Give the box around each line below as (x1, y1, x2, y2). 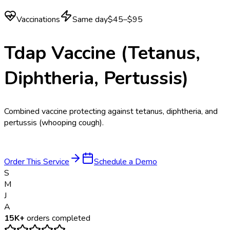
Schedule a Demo (94, 156, 157, 168)
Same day (72, 14, 108, 25)
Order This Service (4, 156, 69, 168)
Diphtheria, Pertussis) (4, 65, 188, 91)
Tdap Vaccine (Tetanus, (4, 40, 200, 66)
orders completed (25, 213, 90, 224)
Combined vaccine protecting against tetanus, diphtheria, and (4, 106, 218, 118)
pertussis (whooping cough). (4, 117, 104, 129)
